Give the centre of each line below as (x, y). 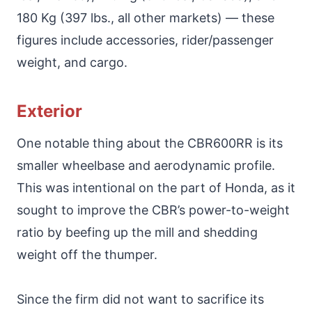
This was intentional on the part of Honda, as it (156, 187)
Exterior (49, 111)
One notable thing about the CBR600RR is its (150, 143)
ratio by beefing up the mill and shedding (137, 232)
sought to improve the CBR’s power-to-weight (153, 210)
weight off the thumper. (87, 254)
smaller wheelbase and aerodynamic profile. (146, 165)
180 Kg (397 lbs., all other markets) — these (146, 17)
